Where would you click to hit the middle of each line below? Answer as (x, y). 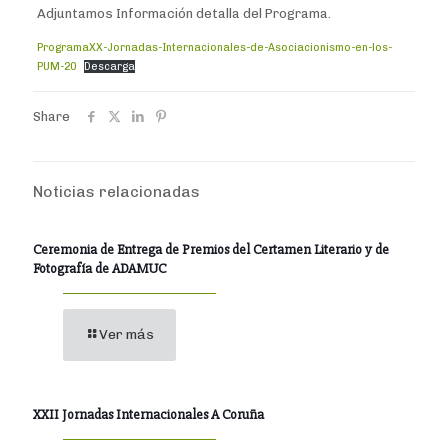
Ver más (126, 335)
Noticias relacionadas (116, 192)
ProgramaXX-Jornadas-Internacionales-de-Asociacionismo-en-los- (214, 48)
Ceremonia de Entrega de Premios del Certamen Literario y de (211, 250)
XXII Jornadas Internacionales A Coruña (148, 415)
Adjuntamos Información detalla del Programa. (183, 14)
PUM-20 (56, 67)
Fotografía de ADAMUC (99, 269)
